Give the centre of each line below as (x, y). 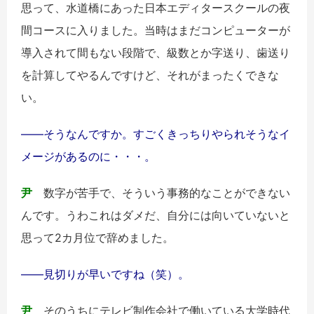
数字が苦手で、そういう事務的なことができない (161, 193)
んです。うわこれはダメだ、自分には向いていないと (156, 216)
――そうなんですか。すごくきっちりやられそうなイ (156, 134)
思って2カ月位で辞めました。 (97, 238)
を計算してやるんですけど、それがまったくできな (150, 75)
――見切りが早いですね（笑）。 (105, 274)
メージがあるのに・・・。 (88, 157)
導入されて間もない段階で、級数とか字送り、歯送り (156, 53)
